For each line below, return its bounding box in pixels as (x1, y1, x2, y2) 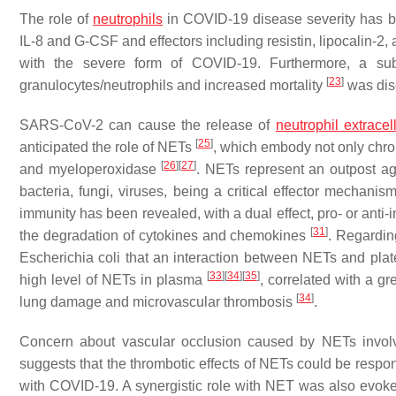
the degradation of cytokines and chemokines (19, 228, 311, 243)
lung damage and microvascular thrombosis (19, 294, 296, 309)
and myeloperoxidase (19, 162, 162, 177)
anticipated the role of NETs (19, 140, 195, 155)
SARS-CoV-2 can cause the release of (19, 118, 276, 133)
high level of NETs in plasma (19, 272, 207, 287)
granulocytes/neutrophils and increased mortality (19, 78, 326, 93)
